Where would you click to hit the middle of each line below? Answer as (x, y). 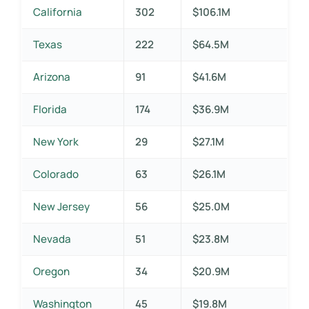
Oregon (51, 271)
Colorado (56, 174)
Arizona (51, 77)
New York (56, 141)
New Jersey (61, 206)
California (57, 12)
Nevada (52, 239)
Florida (50, 109)
